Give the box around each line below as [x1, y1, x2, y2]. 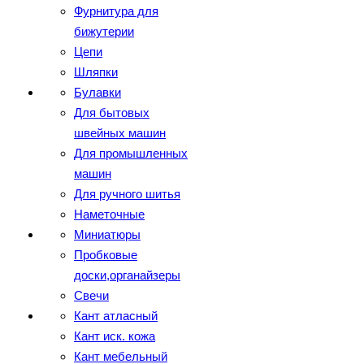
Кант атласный [74, 309, 158, 323]
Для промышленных [74, 146, 188, 160]
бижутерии [74, 24, 134, 38]
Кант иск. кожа [74, 329, 155, 343]
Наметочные [74, 207, 145, 221]
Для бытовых [74, 106, 149, 119]
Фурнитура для [74, 4, 158, 18]
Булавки [74, 85, 121, 99]
